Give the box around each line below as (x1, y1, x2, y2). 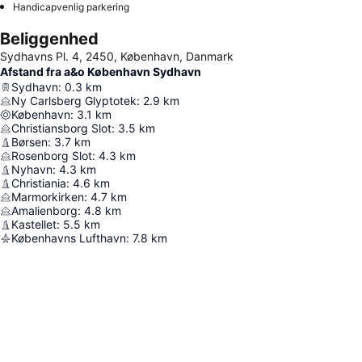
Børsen (11, 135, 48, 149)
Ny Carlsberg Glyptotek (11, 94, 137, 108)
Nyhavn (11, 162, 53, 177)
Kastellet (11, 217, 57, 232)
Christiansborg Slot (11, 121, 112, 136)
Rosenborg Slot (11, 149, 92, 163)
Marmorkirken (11, 190, 84, 204)
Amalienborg (11, 204, 78, 218)
